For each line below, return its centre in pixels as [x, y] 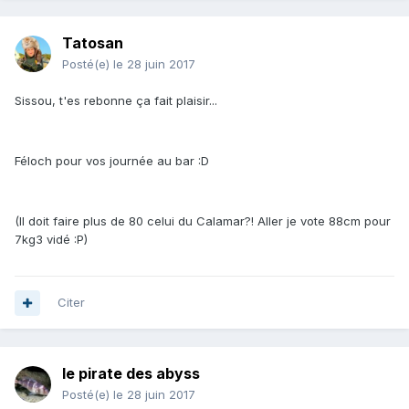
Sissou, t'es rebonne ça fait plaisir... [116, 101]
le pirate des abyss [131, 374]
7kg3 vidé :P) [51, 240]
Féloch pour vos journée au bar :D [112, 161]
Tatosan [93, 43]
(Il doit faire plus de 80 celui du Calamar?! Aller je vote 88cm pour [203, 221]
